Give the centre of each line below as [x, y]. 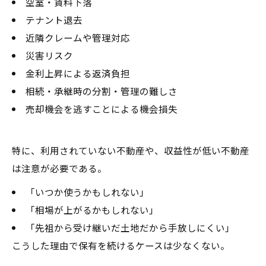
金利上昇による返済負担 [77, 73]
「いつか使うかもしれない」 [87, 191]
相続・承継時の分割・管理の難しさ [101, 91]
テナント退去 [54, 19]
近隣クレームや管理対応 [77, 37]
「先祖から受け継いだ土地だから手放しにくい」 [130, 227]
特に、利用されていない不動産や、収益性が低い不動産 [131, 150]
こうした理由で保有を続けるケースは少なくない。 [121, 245]
